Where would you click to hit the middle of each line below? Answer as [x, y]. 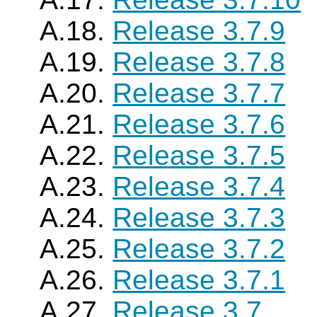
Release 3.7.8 [199, 62]
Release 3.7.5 [199, 155]
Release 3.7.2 [199, 249]
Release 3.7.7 [199, 93]
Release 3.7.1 [199, 280]
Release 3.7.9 [199, 31]
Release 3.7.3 [199, 218]
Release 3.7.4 [199, 186]
